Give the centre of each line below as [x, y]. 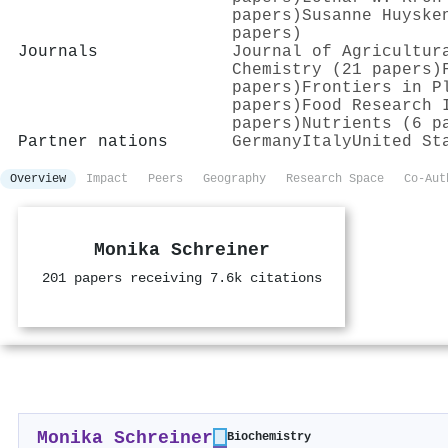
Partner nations [93, 141]
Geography [234, 178]
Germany [267, 141]
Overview [38, 178]
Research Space [335, 178]
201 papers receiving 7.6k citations [181, 278]
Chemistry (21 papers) [337, 69]
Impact [107, 178]
